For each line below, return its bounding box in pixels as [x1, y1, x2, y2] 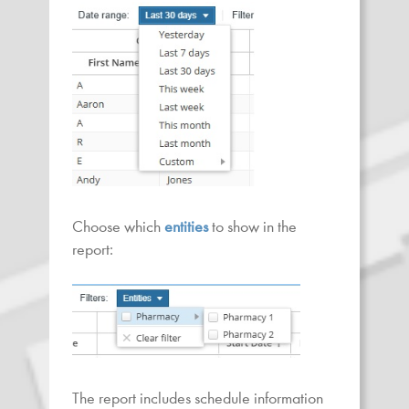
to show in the [208, 216, 297, 236]
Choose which [72, 216, 164, 236]
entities [164, 216, 208, 236]
